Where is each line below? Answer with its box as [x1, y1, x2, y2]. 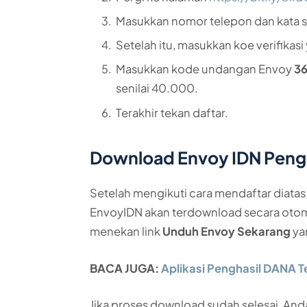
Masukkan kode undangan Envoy [116, 62, 295, 77]
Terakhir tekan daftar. [116, 105, 229, 120]
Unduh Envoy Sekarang [162, 223, 291, 238]
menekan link [90, 223, 163, 238]
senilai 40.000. [116, 81, 199, 96]
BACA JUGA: [90, 260, 162, 275]
